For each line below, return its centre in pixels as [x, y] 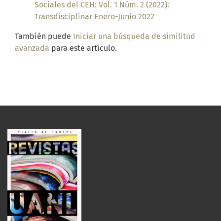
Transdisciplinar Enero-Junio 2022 [94, 16]
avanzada [32, 48]
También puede [44, 36]
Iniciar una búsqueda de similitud [134, 36]
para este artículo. [83, 48]
